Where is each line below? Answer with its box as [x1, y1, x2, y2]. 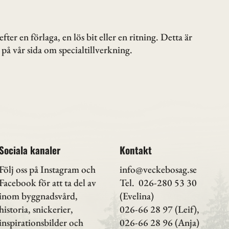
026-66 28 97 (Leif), [120, 202, 202, 216]
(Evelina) [120, 189, 154, 202]
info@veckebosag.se [120, 163, 197, 176]
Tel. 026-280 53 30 [120, 176, 197, 189]
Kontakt [120, 143, 152, 158]
